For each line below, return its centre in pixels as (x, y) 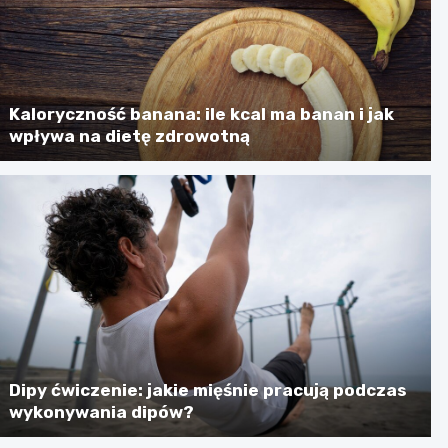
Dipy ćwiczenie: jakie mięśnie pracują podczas (208, 389)
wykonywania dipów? (102, 411)
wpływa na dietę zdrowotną (130, 135)
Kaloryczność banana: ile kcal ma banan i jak (202, 113)
